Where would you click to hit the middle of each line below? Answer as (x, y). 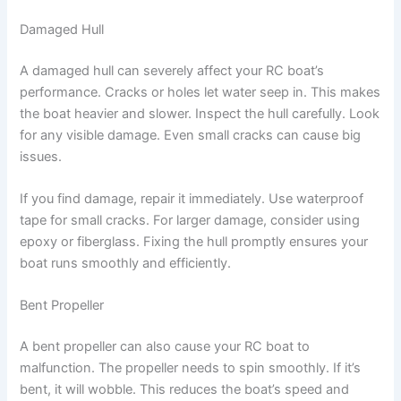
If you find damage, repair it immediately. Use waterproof (192, 198)
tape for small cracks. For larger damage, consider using (190, 220)
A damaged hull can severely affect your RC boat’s (172, 70)
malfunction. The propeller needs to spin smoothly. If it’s (191, 368)
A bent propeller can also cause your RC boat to (165, 347)
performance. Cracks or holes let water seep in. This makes (200, 92)
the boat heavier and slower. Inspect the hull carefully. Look (200, 113)
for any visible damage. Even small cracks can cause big (191, 135)
